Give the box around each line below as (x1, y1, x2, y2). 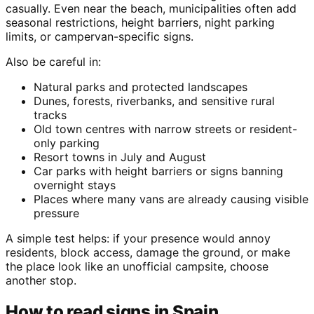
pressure (34, 206, 79, 221)
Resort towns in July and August (34, 150, 206, 165)
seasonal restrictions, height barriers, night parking (6, 15, 275, 30)
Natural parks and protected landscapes (34, 80, 247, 95)
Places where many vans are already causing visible (34, 192, 308, 207)
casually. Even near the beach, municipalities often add (6, 1, 296, 16)
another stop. (6, 273, 76, 288)
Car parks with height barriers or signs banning (34, 164, 283, 179)
